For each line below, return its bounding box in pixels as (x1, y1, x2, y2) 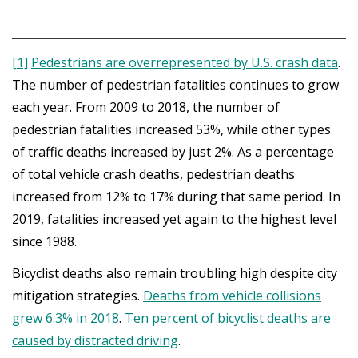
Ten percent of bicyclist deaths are (125, 309, 331, 327)
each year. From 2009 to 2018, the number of (12, 97, 280, 116)
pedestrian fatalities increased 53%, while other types (12, 120, 331, 138)
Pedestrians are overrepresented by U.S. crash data (31, 53, 338, 71)
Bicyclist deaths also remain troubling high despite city (12, 265, 337, 282)
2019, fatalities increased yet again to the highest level (12, 209, 336, 228)
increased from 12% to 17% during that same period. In (12, 187, 340, 205)
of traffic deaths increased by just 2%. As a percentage (12, 142, 334, 161)
